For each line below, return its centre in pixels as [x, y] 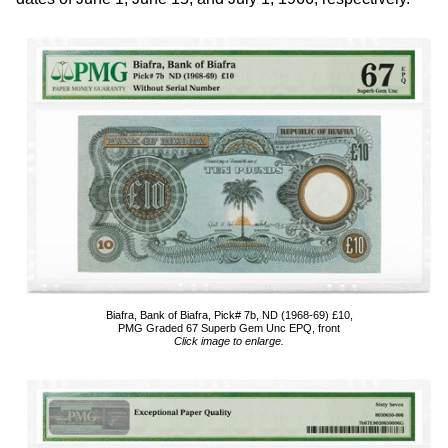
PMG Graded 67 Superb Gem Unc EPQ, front [229, 328]
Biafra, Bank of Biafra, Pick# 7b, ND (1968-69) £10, [229, 315]
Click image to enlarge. [229, 341]
